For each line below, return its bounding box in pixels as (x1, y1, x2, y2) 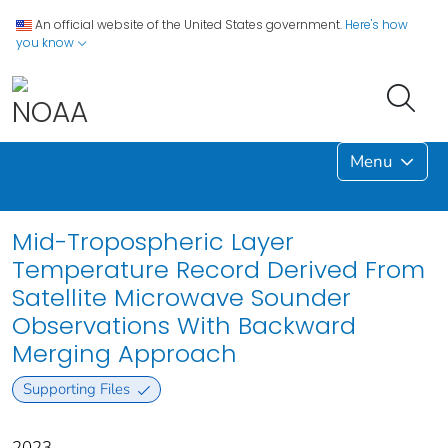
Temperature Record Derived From (12, 252, 425, 286)
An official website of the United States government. (35, 16, 342, 33)
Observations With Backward (12, 308, 356, 342)
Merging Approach (12, 336, 237, 370)
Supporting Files (22, 379, 130, 400)
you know (16, 34, 77, 51)
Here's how (345, 16, 408, 33)
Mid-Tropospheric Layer (12, 224, 294, 258)
